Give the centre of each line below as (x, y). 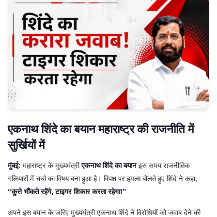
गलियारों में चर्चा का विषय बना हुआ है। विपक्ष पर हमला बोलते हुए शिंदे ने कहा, (102, 178)
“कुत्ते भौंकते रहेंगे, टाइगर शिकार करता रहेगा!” (67, 192)
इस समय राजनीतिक (163, 165)
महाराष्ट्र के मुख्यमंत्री (51, 165)
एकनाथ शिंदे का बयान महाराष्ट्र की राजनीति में (101, 129)
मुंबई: (14, 165)
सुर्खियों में (26, 145)
